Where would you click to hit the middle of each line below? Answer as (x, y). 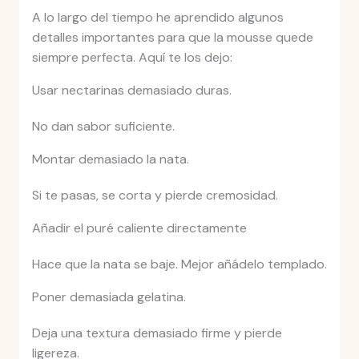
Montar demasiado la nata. (110, 159)
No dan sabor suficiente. (103, 127)
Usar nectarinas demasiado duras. (131, 91)
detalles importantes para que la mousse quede (172, 38)
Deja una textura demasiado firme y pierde (157, 333)
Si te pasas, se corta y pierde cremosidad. (155, 196)
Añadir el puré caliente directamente (139, 228)
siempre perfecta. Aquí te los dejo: (132, 58)
